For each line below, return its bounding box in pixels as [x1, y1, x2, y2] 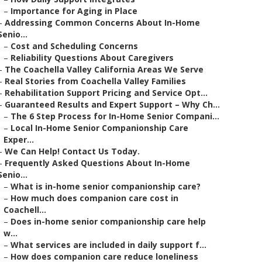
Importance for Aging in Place [11, 5, 137, 16]
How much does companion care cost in [11, 192, 178, 204]
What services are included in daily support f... [11, 239, 206, 250]
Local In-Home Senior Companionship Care [11, 122, 188, 133]
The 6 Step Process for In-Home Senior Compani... [11, 111, 219, 122]
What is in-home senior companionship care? [11, 181, 201, 192]
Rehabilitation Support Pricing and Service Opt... [5, 87, 208, 98]
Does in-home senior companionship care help [11, 216, 206, 227]
